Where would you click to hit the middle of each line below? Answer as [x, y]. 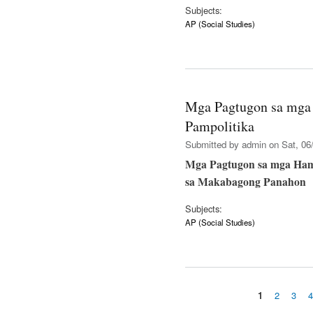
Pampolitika [220, 126]
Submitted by [213, 145]
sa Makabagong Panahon [246, 182]
